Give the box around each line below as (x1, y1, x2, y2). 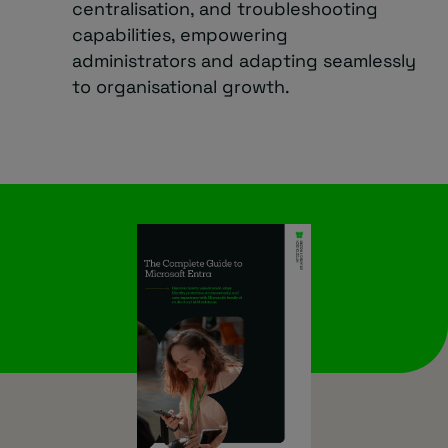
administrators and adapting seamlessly (72, 49, 416, 73)
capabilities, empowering (72, 23, 288, 47)
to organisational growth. (72, 75, 290, 99)
